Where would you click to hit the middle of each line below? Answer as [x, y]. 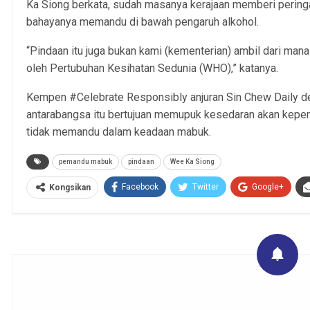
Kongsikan [70, 187]
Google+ [268, 186]
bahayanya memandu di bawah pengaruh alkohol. [143, 21]
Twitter [206, 186]
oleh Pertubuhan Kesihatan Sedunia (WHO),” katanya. [153, 68]
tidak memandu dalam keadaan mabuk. [119, 131]
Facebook [140, 186]
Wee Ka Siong [193, 161]
